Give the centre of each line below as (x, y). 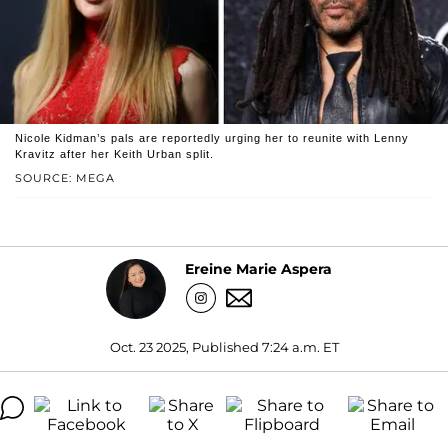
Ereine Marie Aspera (258, 269)
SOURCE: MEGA (65, 177)
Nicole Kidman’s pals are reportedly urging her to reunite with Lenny (212, 137)
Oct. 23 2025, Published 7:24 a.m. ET (224, 346)
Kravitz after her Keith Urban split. (114, 153)
